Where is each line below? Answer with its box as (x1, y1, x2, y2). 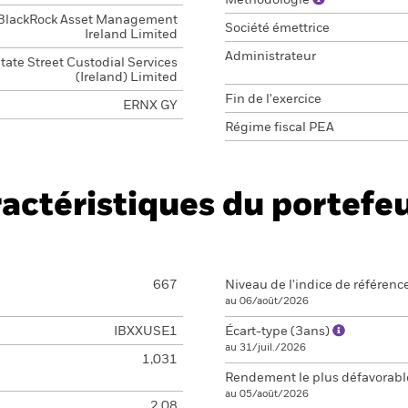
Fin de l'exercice (225, 93, 321, 106)
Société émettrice (225, 22, 330, 35)
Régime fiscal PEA (225, 121, 334, 134)
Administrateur (225, 50, 316, 63)
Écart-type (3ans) (225, 325, 332, 338)
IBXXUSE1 (113, 325, 178, 338)
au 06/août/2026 (225, 296, 309, 306)
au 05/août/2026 (225, 389, 309, 399)
